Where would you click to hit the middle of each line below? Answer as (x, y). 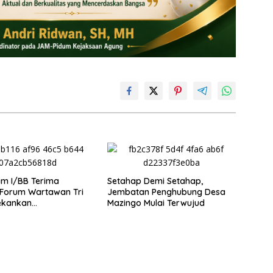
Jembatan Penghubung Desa (166, 192)
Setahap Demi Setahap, (155, 181)
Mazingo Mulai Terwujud (156, 203)
